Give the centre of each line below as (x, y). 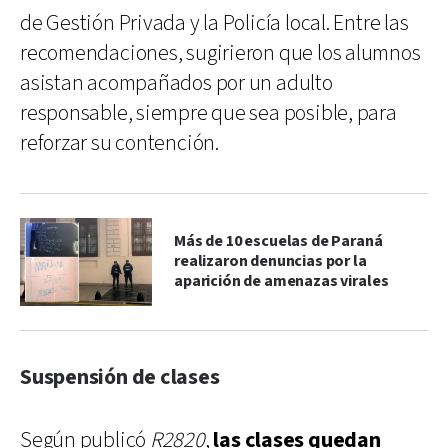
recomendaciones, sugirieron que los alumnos (220, 53)
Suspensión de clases (120, 377)
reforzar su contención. (119, 143)
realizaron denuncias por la (270, 261)
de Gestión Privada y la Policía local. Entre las (214, 23)
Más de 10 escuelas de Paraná (278, 241)
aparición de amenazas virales (281, 281)
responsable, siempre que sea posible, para (208, 113)
